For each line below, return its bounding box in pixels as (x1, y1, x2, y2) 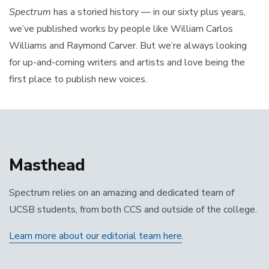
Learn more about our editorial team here (9, 229, 182, 243)
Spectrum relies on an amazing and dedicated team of (9, 186, 234, 199)
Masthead (9, 154, 85, 177)
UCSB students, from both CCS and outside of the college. (9, 203, 257, 216)
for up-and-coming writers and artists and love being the (9, 56, 245, 69)
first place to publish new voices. (9, 73, 147, 86)
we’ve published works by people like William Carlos (9, 22, 233, 35)
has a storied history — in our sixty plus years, (53, 5, 246, 19)
